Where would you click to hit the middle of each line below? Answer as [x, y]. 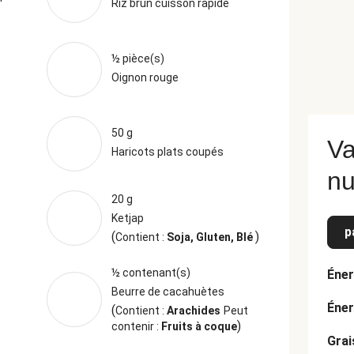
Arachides [193, 311]
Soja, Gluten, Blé [211, 237]
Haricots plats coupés [167, 152]
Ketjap [127, 218]
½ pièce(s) [137, 58]
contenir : [136, 326]
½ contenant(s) [151, 273]
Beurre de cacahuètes [168, 292]
